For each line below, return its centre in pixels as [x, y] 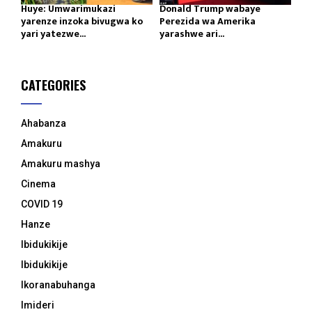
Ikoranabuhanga [58, 285]
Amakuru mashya [61, 164]
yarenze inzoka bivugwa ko [82, 22]
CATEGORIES [53, 85]
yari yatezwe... [53, 34]
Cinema [38, 184]
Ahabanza [44, 124]
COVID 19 [42, 204]
